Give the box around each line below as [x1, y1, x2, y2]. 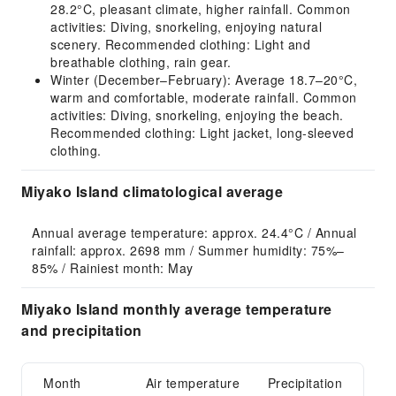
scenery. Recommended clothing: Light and [50, 35, 310, 53]
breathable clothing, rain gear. [50, 53, 232, 71]
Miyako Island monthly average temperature [21, 299, 332, 319]
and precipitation [21, 320, 142, 340]
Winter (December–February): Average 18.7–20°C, [50, 71, 357, 88]
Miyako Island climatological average [21, 181, 283, 202]
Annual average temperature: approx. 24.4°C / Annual [32, 224, 357, 241]
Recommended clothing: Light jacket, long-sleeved [50, 124, 354, 141]
